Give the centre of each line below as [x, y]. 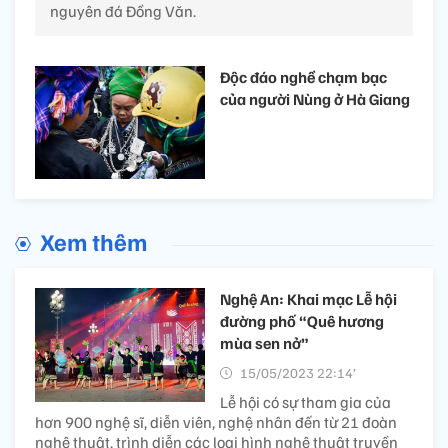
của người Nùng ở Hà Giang [315, 98]
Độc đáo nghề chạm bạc [303, 76]
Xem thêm [93, 241]
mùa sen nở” [264, 343]
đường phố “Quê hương [302, 321]
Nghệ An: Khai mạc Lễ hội [308, 299]
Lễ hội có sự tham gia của [305, 402]
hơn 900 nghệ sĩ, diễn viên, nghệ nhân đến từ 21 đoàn [216, 422]
